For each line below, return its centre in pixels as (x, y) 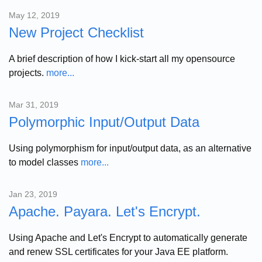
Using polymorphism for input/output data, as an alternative (130, 148)
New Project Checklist (76, 32)
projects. (27, 73)
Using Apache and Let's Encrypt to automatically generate (128, 237)
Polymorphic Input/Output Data (104, 122)
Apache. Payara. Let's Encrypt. (105, 211)
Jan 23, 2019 (33, 194)
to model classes (45, 162)
